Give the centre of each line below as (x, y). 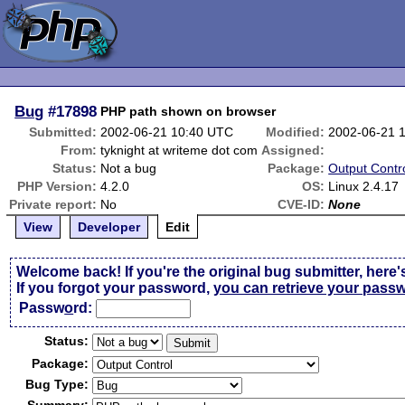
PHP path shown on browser (188, 111)
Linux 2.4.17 (364, 186)
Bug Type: (57, 384)
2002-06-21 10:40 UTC (167, 132)
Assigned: (293, 150)
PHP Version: (57, 186)
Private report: (53, 204)
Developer (109, 227)
